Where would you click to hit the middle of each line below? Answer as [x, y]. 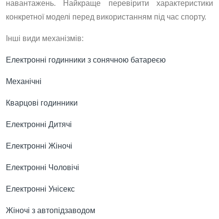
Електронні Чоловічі [43, 167]
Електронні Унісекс [40, 189]
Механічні [24, 81]
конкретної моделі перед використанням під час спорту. [106, 17]
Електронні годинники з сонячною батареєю [86, 60]
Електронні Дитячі [39, 124]
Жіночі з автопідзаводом [51, 210]
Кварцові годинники [42, 103]
